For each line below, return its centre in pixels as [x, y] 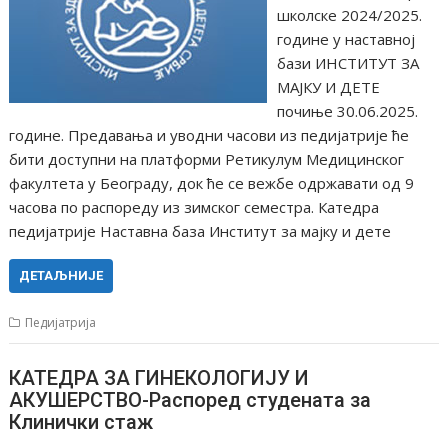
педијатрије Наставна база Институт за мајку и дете [200, 231]
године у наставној [345, 39]
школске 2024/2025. [349, 15]
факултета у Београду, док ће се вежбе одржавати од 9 [212, 183]
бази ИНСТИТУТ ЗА [347, 63]
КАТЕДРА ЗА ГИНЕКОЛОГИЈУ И [159, 377]
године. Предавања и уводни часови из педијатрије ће [209, 135]
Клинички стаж [81, 421]
